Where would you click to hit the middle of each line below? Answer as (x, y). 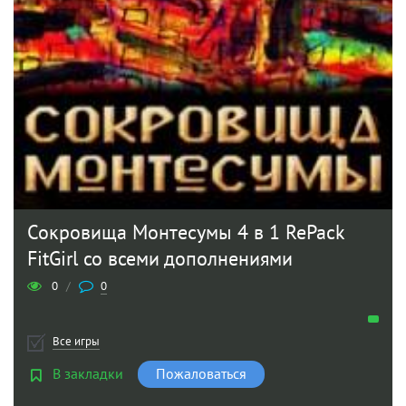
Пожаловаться (201, 375)
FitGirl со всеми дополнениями (160, 260)
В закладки (88, 375)
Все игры (76, 342)
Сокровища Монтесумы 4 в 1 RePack (186, 233)
